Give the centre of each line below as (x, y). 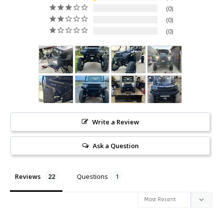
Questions (92, 177)
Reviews (28, 177)
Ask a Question (115, 146)
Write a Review (115, 122)
